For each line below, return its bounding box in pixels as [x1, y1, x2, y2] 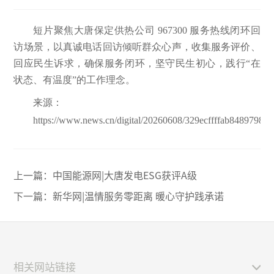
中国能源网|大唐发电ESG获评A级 [53, 168, 198, 182]
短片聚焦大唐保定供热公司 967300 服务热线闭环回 [33, 25, 261, 35]
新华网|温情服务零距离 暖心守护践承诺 [53, 188, 224, 203]
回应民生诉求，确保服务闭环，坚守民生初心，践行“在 [13, 58, 261, 68]
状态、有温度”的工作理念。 [13, 75, 136, 85]
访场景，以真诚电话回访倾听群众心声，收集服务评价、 [13, 42, 261, 52]
